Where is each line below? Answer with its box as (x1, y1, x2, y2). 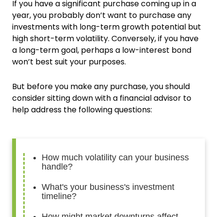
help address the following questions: (12, 104, 152, 116)
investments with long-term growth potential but (12, 21, 201, 33)
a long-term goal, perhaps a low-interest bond (12, 45, 191, 56)
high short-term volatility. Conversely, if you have (12, 33, 199, 45)
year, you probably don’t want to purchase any (12, 10, 191, 21)
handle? (42, 162, 73, 172)
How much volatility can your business (42, 153, 189, 163)
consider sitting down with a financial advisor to (12, 93, 191, 104)
